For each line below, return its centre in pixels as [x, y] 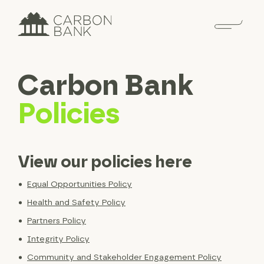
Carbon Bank [105, 87]
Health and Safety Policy [76, 202]
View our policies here [105, 162]
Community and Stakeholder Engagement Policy [124, 257]
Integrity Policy [58, 239]
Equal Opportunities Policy [80, 184]
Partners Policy [57, 221]
